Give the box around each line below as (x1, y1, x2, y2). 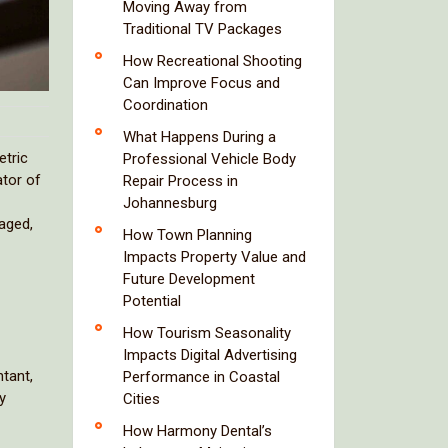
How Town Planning (123, 226, 252, 244)
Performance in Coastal (123, 368, 280, 386)
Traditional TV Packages (123, 20, 282, 38)
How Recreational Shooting (123, 52, 302, 70)
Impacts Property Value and (123, 248, 306, 266)
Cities (123, 390, 160, 408)
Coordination (123, 96, 208, 114)
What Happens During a (123, 128, 276, 146)
